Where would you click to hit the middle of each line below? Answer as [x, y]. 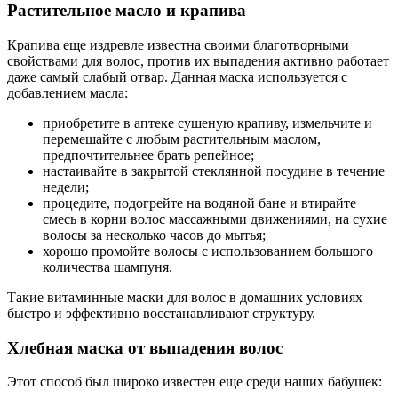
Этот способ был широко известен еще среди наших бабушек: [195, 382]
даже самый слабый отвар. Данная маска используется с [177, 76]
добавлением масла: [68, 92]
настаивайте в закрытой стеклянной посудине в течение [214, 171]
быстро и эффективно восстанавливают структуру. [161, 313]
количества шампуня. [107, 267]
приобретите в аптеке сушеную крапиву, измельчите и [207, 123]
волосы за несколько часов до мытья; [154, 235]
